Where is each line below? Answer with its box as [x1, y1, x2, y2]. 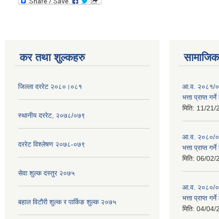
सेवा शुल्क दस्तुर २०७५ [18, 169, 75, 177]
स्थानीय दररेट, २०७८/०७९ [18, 111, 85, 119]
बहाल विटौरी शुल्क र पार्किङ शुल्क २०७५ [18, 198, 116, 206]
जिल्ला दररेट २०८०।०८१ [18, 83, 82, 90]
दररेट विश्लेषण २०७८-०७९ [18, 140, 85, 148]
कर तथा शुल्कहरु [20, 51, 85, 64]
